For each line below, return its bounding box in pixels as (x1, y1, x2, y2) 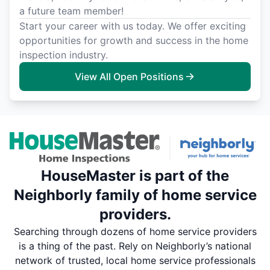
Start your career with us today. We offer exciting (19, 19, 246, 32)
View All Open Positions (74, 70, 184, 83)
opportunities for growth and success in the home (19, 34, 248, 46)
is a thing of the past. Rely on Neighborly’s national (19, 240, 251, 253)
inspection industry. (19, 48, 108, 61)
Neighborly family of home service (13, 186, 257, 204)
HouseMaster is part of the (41, 167, 229, 185)
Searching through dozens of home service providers (13, 225, 257, 238)
